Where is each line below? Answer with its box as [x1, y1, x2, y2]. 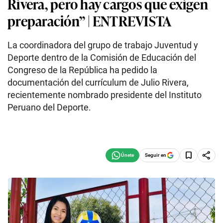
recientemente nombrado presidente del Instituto [7, 90, 202, 100]
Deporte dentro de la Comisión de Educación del [7, 52, 196, 63]
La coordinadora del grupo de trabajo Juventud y [7, 40, 198, 50]
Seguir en [145, 152, 166, 158]
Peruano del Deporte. [7, 102, 91, 112]
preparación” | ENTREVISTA [7, 10, 172, 30]
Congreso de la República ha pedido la [7, 65, 157, 75]
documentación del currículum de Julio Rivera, [7, 77, 189, 88]
